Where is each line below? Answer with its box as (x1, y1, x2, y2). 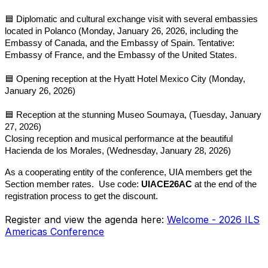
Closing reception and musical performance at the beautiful (5, 133, 233, 144)
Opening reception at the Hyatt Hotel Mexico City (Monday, (14, 74, 245, 84)
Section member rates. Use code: (5, 179, 141, 189)
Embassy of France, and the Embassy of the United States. (5, 50, 237, 60)
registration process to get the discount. (5, 191, 158, 201)
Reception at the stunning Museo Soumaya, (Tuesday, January (14, 109, 261, 120)
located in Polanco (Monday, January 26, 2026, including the (5, 26, 238, 36)
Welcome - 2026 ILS (167, 213, 260, 226)
